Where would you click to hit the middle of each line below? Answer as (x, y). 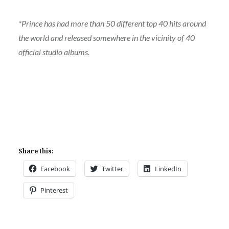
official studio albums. (54, 52)
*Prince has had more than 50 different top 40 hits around (112, 24)
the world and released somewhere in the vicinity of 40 (106, 38)
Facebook (55, 169)
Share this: (36, 151)
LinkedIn (168, 169)
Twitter (112, 169)
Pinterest (54, 190)
